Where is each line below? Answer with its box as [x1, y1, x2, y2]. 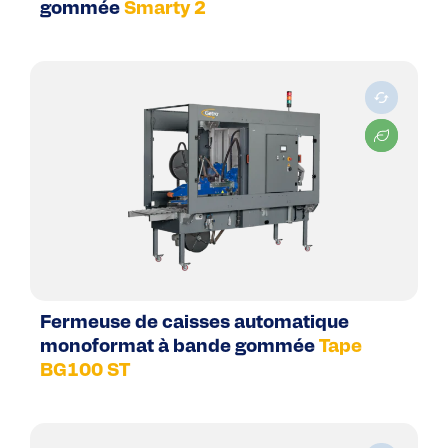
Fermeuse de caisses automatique [40, 314, 349, 334]
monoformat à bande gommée [40, 338, 315, 358]
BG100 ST [40, 362, 130, 382]
